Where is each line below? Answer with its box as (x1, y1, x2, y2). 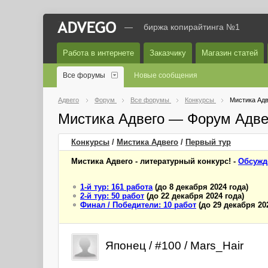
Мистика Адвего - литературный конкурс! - (71, 157, 238, 166)
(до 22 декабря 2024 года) (144, 191, 244, 200)
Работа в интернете (63, 48, 134, 57)
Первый (185, 138, 216, 147)
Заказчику (150, 48, 186, 57)
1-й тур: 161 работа (80, 182, 153, 191)
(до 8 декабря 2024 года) (153, 182, 248, 191)
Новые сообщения (134, 71, 197, 80)
